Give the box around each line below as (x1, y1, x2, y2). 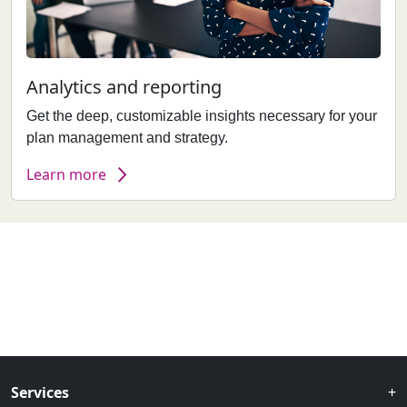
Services (11, 382, 69, 402)
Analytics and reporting (26, 74, 222, 100)
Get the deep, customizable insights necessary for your (26, 108, 377, 124)
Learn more (26, 164, 106, 185)
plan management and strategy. (26, 130, 228, 146)
